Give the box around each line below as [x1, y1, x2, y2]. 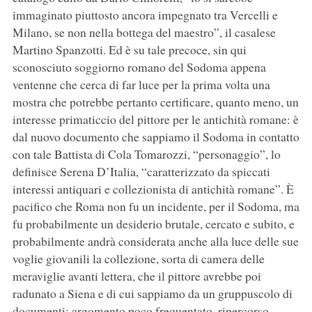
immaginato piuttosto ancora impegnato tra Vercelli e [12, 6, 278, 24]
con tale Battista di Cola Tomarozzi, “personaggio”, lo [12, 146, 281, 163]
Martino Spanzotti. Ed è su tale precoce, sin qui [12, 41, 247, 58]
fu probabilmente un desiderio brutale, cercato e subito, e [12, 215, 295, 233]
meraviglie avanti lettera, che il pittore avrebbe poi [12, 267, 261, 285]
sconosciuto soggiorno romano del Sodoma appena [12, 58, 266, 76]
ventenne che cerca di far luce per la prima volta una [12, 76, 270, 93]
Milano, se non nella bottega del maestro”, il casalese [12, 24, 276, 41]
